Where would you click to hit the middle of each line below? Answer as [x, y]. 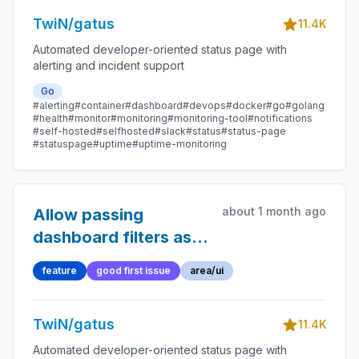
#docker [246, 105]
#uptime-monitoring [179, 144]
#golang [305, 105]
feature [60, 270]
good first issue [133, 270]
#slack [170, 131]
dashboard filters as [112, 237]
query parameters [103, 260]
